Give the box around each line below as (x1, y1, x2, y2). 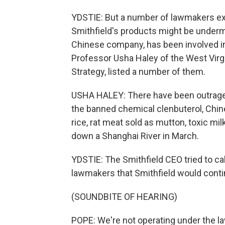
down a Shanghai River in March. (71, 131, 199, 141)
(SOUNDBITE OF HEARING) (71, 191, 177, 202)
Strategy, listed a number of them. (71, 66, 205, 77)
